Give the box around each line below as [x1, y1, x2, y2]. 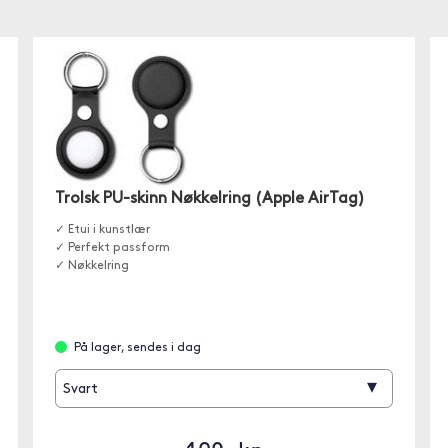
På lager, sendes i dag [74, 342, 202, 355]
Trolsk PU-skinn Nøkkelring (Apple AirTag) [55, 191, 366, 208]
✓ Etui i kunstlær [55, 224, 151, 237]
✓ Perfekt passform [55, 242, 171, 255]
